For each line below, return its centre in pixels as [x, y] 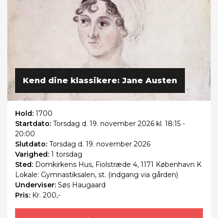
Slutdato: [32, 144]
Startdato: [34, 124]
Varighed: [33, 154]
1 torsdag [67, 154]
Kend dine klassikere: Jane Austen [100, 81]
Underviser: [36, 185]
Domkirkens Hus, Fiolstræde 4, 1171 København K [118, 165]
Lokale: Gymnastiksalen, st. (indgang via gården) [97, 175]
